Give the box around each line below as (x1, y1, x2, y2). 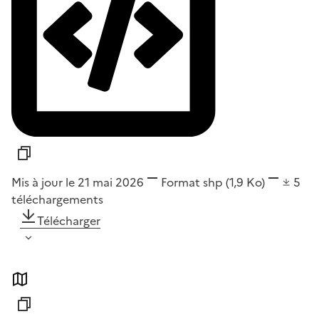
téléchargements (11, 191, 103, 209)
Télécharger (37, 212, 100, 230)
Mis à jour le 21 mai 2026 (11, 174, 144, 192)
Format (161, 174, 200, 192)
